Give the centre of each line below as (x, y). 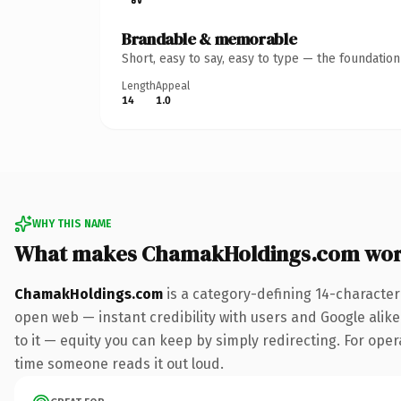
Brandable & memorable (209, 38)
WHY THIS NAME (72, 223)
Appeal (173, 85)
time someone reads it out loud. (119, 363)
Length (139, 85)
